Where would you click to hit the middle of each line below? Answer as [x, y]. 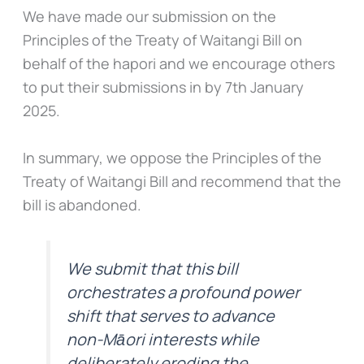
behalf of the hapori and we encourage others [178, 63]
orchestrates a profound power [184, 292]
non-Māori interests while [163, 340]
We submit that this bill [153, 269]
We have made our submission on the [149, 16]
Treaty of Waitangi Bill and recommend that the [182, 181]
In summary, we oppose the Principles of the [172, 157]
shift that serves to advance [171, 316]
